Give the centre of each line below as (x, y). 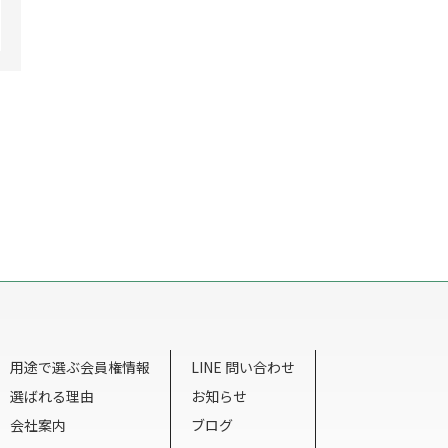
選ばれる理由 (52, 396)
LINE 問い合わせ (243, 367)
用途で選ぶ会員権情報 (80, 367)
